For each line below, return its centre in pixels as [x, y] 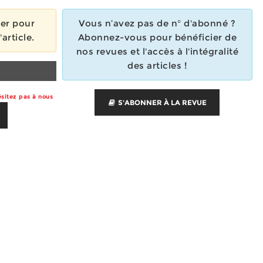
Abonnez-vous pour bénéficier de [157, 37]
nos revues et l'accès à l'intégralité [157, 51]
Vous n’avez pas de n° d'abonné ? [157, 23]
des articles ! [157, 65]
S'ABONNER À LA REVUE [162, 102]
